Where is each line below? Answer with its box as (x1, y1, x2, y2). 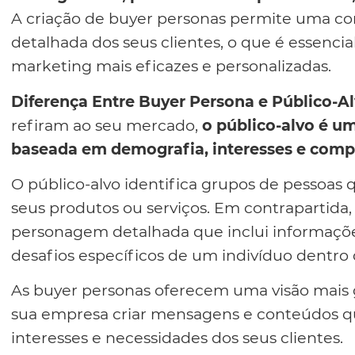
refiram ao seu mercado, (11, 115, 202, 135)
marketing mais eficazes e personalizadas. (11, 56, 331, 76)
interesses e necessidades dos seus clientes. (11, 328, 343, 348)
